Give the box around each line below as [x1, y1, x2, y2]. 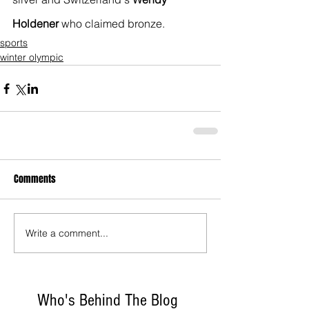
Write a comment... [26, 226, 108, 239]
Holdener [12, 17, 59, 31]
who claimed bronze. [59, 17, 165, 31]
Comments [14, 172, 56, 187]
